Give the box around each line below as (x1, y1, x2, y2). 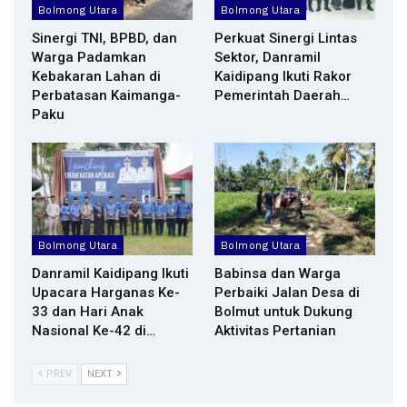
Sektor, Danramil (214, 49, 321, 66)
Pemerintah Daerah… (214, 87, 350, 104)
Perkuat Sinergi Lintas (214, 30, 357, 47)
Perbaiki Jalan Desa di (214, 284, 360, 302)
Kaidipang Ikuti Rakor (214, 68, 352, 85)
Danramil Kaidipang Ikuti (32, 265, 189, 283)
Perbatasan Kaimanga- (32, 87, 181, 104)
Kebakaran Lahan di (32, 68, 161, 85)
